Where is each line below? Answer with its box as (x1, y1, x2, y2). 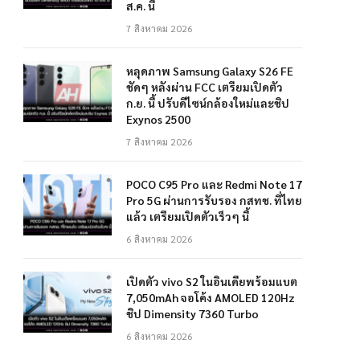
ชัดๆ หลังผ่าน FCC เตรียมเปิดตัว (126, 80, 283, 94)
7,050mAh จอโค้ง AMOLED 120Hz (126, 290, 295, 305)
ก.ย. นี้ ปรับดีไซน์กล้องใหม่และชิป (126, 96, 289, 110)
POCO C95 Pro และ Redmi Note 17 (126, 177, 302, 191)
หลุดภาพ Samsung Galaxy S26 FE (126, 63, 293, 78)
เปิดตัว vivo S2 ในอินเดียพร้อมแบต (126, 274, 297, 288)
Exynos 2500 (126, 112, 190, 126)
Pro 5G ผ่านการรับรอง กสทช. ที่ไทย (126, 193, 302, 207)
